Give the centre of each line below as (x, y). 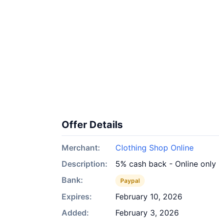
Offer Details (92, 125)
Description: (85, 164)
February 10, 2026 (149, 197)
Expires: (77, 197)
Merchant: (81, 148)
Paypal (130, 181)
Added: (75, 213)
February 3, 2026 (147, 213)
